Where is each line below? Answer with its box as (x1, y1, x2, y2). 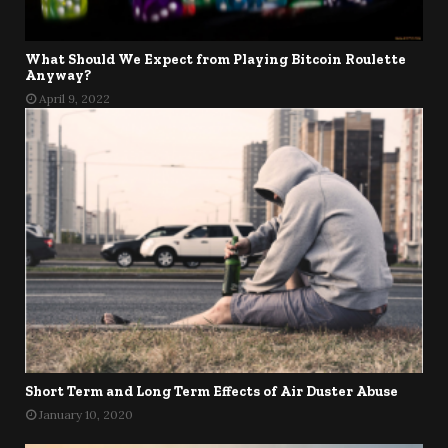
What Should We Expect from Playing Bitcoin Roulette (25, 50, 406, 68)
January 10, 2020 (39, 407, 133, 423)
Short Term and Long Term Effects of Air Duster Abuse (25, 383, 398, 401)
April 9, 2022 (39, 90, 110, 106)
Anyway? (25, 66, 91, 84)
